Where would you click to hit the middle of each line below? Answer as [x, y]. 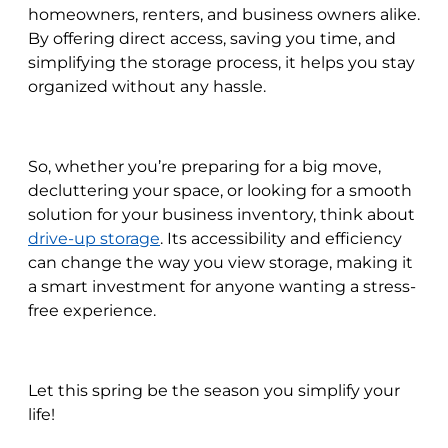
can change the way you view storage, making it [220, 263]
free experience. [92, 311]
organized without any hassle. [147, 87]
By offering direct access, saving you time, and [212, 39]
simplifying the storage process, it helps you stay [221, 63]
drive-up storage [94, 239]
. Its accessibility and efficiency [281, 239]
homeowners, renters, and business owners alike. [224, 15]
